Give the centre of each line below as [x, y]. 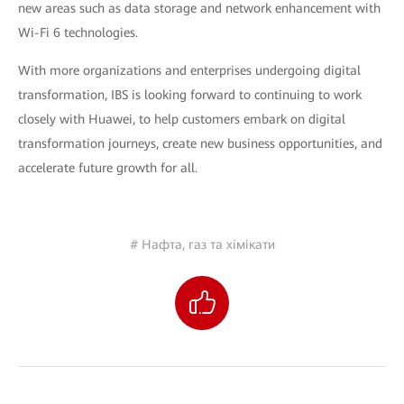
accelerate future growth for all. [108, 168]
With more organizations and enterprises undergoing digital [189, 70]
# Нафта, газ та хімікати [202, 244]
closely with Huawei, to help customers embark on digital [182, 119]
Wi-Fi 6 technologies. [78, 32]
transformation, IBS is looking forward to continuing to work [190, 95]
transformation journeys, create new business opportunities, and [200, 143]
